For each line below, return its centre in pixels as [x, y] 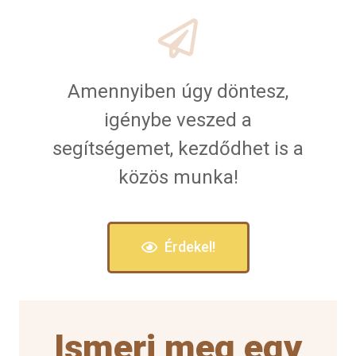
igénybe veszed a [178, 120]
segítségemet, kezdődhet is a [178, 149]
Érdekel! [190, 247]
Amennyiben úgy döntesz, [178, 92]
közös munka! [178, 178]
